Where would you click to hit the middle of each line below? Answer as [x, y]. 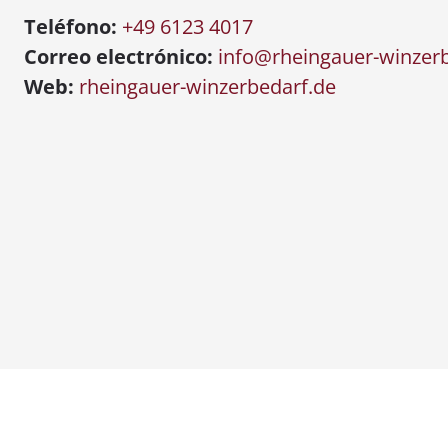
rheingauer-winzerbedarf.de [207, 86]
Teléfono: [70, 26]
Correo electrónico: [118, 56]
